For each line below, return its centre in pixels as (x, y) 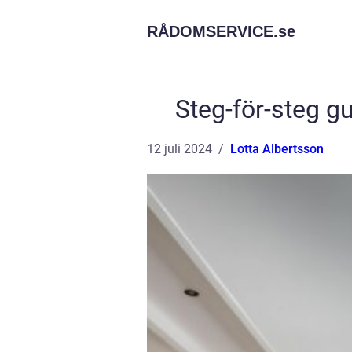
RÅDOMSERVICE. (213, 31)
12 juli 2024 (180, 149)
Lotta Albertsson (277, 149)
